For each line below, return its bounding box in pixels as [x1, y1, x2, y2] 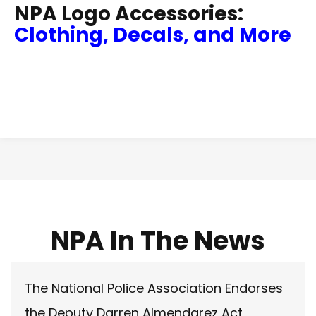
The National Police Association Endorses [25, 279, 283, 298]
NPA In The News [51, 223, 265, 260]
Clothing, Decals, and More [14, 21, 291, 49]
